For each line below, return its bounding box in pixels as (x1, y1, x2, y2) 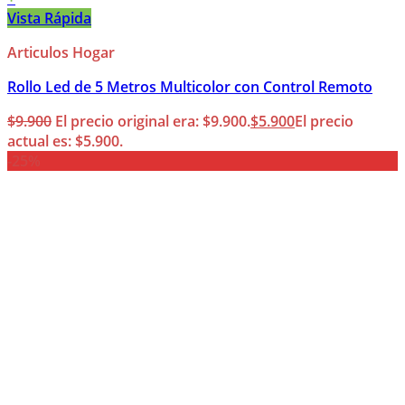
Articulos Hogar (7, 42, 115, 63)
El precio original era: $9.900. (55, 111, 250, 132)
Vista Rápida (7, 8, 91, 29)
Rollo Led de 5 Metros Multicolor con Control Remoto (7, 77, 372, 98)
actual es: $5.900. (7, 131, 123, 152)
